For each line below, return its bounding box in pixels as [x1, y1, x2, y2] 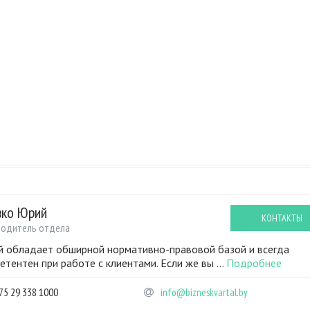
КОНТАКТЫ [261, 212, 302, 224]
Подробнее [226, 256, 282, 270]
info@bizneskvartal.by [160, 286, 248, 299]
